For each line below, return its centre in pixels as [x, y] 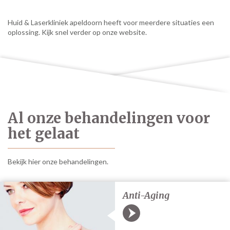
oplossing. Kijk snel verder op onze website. [77, 32]
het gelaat [44, 133]
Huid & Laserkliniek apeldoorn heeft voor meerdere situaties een [111, 22]
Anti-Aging [146, 195]
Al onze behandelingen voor [109, 118]
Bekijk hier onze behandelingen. [58, 161]
